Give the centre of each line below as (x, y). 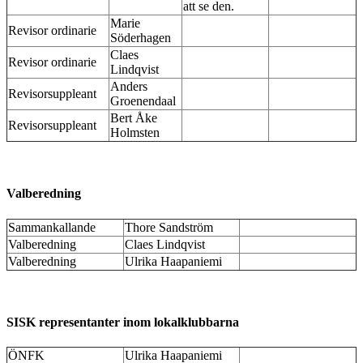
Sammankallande (52, 227)
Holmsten (135, 133)
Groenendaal (143, 101)
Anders (129, 87)
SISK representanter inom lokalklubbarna (123, 322)
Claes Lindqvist (165, 244)
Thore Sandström (169, 227)
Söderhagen (141, 38)
